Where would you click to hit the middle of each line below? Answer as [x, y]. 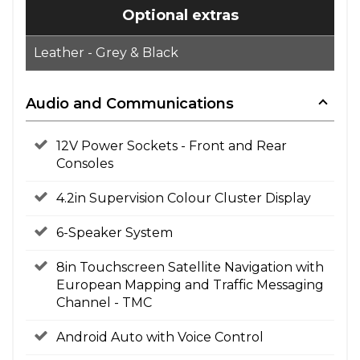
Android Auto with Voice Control [160, 337]
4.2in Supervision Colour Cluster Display [184, 198]
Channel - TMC [104, 303]
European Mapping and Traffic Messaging [190, 285]
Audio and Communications [130, 104]
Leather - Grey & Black [106, 53]
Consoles [85, 164]
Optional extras [180, 15]
